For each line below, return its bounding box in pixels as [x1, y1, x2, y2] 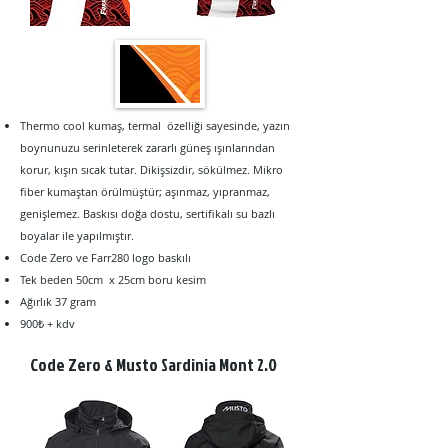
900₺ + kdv [20, 316, 75, 331]
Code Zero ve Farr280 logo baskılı [20, 250, 191, 265]
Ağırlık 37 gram [20, 294, 99, 309]
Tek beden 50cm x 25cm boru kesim [20, 272, 206, 287]
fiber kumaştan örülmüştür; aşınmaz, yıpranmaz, [20, 184, 270, 199]
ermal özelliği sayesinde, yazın [132, 118, 290, 133]
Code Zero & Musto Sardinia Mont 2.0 [30, 353, 277, 376]
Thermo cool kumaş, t [20, 118, 132, 133]
